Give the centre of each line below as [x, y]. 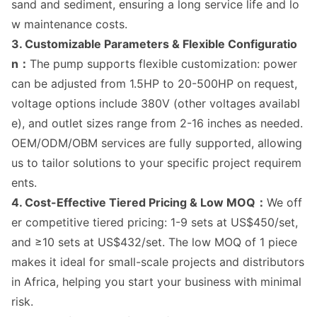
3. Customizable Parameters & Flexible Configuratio [154, 44]
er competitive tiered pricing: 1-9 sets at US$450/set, [155, 222]
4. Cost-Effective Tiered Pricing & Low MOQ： [139, 202]
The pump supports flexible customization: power [163, 64]
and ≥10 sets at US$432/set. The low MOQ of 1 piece [154, 242]
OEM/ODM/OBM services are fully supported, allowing [157, 143]
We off [284, 202]
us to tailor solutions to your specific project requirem [156, 163]
